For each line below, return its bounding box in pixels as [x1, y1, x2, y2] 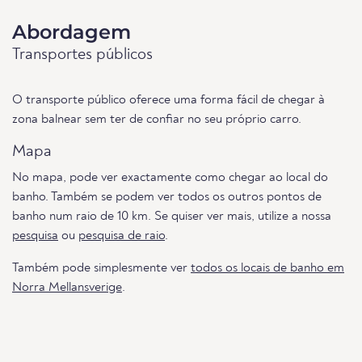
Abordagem [12, 20, 131, 44]
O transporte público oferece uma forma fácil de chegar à [12, 94, 325, 107]
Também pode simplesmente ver [12, 262, 191, 276]
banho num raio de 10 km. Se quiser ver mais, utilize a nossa [12, 210, 331, 224]
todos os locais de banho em [191, 262, 344, 276]
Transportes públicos [12, 47, 153, 64]
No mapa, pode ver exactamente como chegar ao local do [12, 171, 328, 185]
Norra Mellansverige [12, 281, 122, 295]
